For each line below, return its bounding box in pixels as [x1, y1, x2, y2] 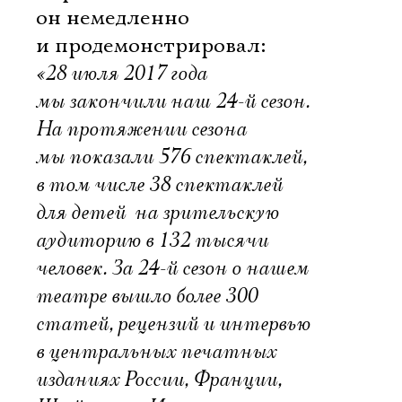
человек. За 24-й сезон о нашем [36, 255, 309, 282]
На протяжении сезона [36, 116, 247, 143]
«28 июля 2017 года [36, 60, 207, 87]
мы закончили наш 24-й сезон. [36, 88, 310, 115]
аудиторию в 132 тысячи [36, 227, 268, 254]
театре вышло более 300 [36, 283, 258, 310]
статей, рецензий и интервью [36, 310, 310, 337]
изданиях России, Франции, [36, 366, 282, 393]
